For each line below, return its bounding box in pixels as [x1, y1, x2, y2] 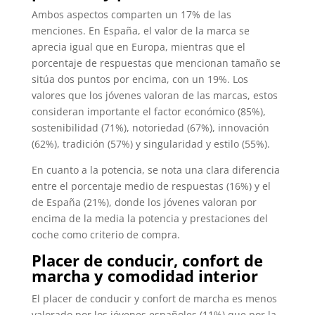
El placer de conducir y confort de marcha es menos [31, 291, 277, 305]
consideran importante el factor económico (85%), [31, 104, 266, 118]
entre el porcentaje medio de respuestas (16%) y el [31, 179, 271, 193]
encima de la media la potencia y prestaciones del [31, 211, 268, 225]
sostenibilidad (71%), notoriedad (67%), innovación [31, 120, 269, 134]
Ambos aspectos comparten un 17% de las [31, 7, 231, 21]
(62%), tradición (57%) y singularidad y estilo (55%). [31, 136, 270, 150]
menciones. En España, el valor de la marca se [31, 23, 250, 37]
